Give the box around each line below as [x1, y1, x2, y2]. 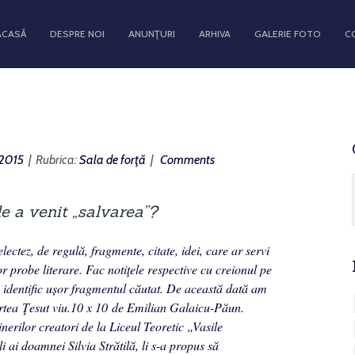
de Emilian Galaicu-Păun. [112, 299, 244, 315]
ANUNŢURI [128, 28, 175, 40]
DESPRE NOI [50, 28, 105, 40]
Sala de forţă [79, 152, 146, 167]
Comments [158, 152, 215, 167]
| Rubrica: [24, 152, 79, 167]
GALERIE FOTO [254, 28, 321, 40]
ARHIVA [199, 28, 231, 40]
